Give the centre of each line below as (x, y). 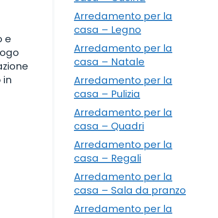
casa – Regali (108, 158)
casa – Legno (108, 29)
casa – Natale (109, 62)
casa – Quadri (109, 126)
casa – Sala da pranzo (130, 190)
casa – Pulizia (107, 94)
